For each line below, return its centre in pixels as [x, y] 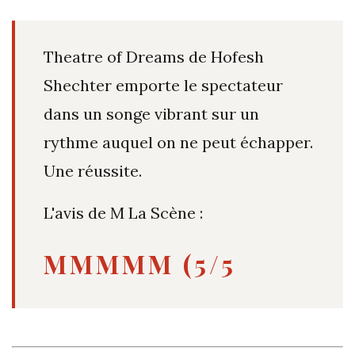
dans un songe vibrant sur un [151, 114]
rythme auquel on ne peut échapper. [178, 143]
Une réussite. [93, 171]
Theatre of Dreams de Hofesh [154, 57]
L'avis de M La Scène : [123, 213]
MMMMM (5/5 [140, 264]
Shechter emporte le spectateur [163, 86]
